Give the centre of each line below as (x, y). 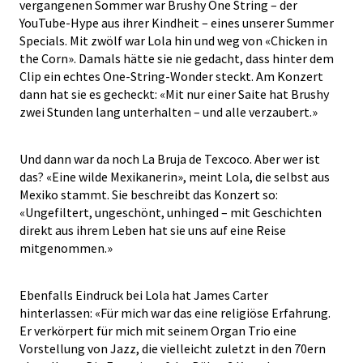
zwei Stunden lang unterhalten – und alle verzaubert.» (169, 112)
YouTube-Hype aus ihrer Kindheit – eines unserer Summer (177, 23)
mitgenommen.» (66, 248)
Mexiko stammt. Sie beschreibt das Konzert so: (149, 195)
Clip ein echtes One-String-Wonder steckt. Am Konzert (171, 77)
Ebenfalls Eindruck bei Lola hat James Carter (144, 295)
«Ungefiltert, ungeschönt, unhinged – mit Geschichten (171, 213)
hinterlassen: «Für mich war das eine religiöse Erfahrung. (175, 313)
